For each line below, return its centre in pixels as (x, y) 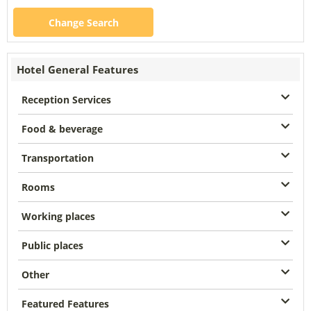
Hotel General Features (77, 69)
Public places (52, 245)
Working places (58, 216)
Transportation (58, 158)
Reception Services (66, 100)
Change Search (83, 23)
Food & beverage (62, 129)
